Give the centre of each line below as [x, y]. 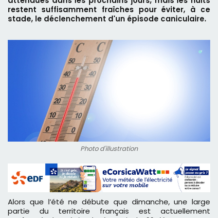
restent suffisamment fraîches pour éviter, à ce [109, 9]
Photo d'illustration [109, 148]
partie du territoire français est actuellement [109, 211]
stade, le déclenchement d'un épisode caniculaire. [107, 19]
